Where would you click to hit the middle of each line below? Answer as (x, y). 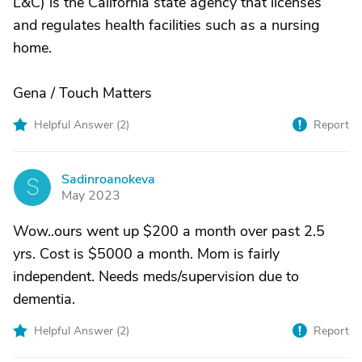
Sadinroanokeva (108, 179)
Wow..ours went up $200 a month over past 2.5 (169, 231)
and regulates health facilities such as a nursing (166, 25)
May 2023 (91, 196)
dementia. (44, 299)
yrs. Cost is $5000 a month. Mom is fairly (146, 254)
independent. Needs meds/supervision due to (156, 276)
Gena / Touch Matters (82, 93)
